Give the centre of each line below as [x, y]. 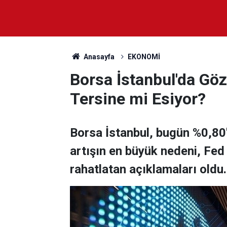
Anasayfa [98, 57]
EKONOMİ [144, 57]
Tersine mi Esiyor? [138, 99]
